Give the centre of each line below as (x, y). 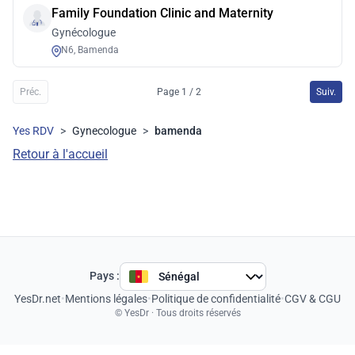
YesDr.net (38, 298)
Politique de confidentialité (216, 298)
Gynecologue (104, 131)
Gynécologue (84, 33)
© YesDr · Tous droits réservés (177, 313)
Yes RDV (33, 131)
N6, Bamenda (90, 50)
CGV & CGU (313, 298)
